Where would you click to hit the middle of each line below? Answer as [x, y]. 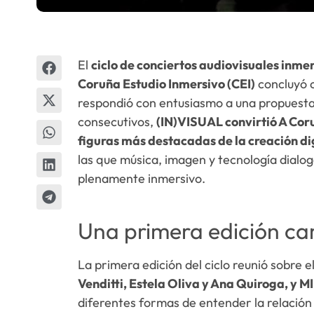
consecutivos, [117, 122]
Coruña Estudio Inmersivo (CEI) [166, 84]
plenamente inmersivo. [141, 178]
